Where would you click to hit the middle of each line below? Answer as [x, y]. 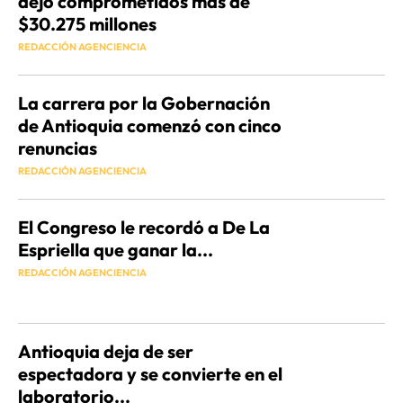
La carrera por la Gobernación [144, 103]
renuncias [58, 148]
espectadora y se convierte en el [150, 374]
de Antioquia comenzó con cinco [150, 126]
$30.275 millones [87, 24]
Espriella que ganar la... [116, 250]
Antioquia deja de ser [106, 352]
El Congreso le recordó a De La [144, 228]
